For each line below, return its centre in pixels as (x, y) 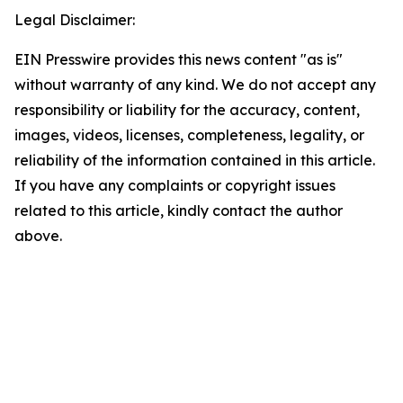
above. (38, 236)
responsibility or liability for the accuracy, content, (187, 110)
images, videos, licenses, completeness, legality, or (189, 135)
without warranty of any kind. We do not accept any (195, 85)
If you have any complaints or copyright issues (175, 185)
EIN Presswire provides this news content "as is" (179, 59)
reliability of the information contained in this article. (195, 160)
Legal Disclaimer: (75, 20)
